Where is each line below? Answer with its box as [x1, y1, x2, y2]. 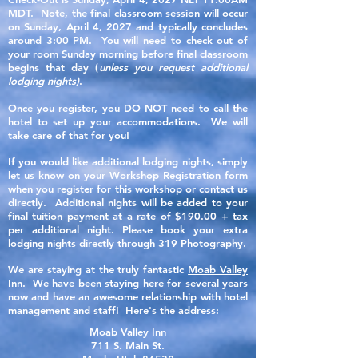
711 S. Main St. [91, 339, 165, 352]
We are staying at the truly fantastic [8, 263, 189, 276]
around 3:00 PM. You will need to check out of [8, 34, 248, 46]
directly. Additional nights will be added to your [8, 196, 248, 209]
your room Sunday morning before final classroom [8, 47, 248, 60]
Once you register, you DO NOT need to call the [8, 101, 248, 114]
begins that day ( [8, 61, 99, 74]
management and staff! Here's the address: [8, 304, 219, 316]
